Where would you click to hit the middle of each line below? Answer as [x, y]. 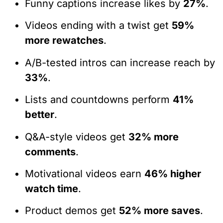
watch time [52, 189]
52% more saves [160, 211]
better [40, 115]
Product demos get [72, 211]
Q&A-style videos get [77, 137]
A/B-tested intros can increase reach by [120, 62]
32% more [154, 137]
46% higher [173, 174]
